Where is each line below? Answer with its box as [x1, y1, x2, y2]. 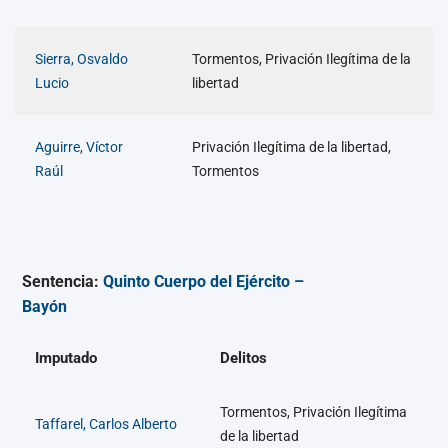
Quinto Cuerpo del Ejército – [102, 272, 304, 292]
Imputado [35, 349, 97, 368]
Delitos [220, 349, 267, 368]
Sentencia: [21, 272, 103, 292]
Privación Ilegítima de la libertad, [192, 138, 391, 155]
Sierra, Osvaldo [35, 50, 128, 67]
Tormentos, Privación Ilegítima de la [192, 50, 411, 67]
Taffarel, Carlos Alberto [35, 416, 177, 433]
